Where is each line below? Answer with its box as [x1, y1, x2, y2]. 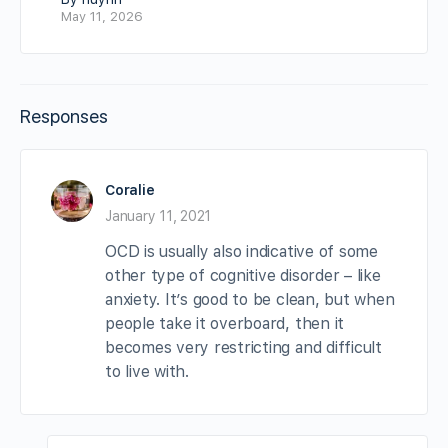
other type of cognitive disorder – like [105, 265, 381, 285]
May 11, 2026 [61, 8, 143, 24]
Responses [20, 105, 108, 127]
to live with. [105, 361, 189, 381]
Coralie [105, 181, 155, 198]
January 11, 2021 [105, 207, 212, 224]
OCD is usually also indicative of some [105, 241, 378, 261]
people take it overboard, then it [105, 313, 345, 333]
